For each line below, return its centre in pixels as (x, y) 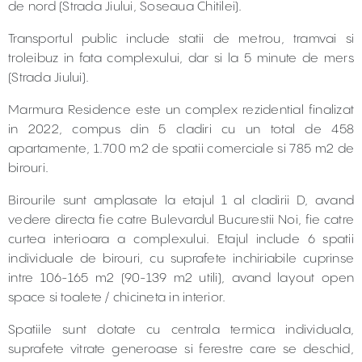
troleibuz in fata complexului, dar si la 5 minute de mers (181, 59)
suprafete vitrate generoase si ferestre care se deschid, (181, 349)
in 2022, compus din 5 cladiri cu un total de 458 (181, 130)
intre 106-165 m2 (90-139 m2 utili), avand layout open (181, 278)
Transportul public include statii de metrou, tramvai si (181, 39)
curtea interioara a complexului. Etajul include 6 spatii (181, 240)
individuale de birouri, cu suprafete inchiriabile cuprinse (181, 259)
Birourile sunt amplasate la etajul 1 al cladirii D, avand (181, 201)
